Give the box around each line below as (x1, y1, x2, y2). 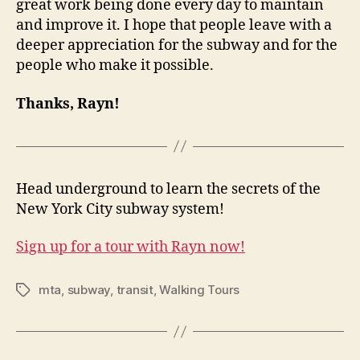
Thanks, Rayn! (16, 94, 123, 113)
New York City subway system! (16, 199, 224, 219)
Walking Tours (159, 282, 240, 298)
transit (116, 282, 153, 298)
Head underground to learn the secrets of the (16, 179, 321, 198)
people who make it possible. (16, 56, 214, 76)
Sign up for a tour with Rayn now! (16, 238, 245, 257)
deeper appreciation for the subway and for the (16, 36, 337, 55)
